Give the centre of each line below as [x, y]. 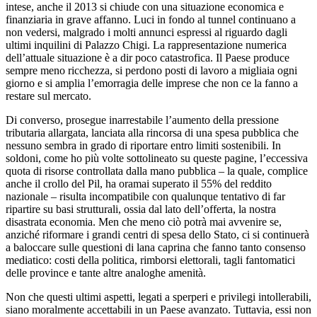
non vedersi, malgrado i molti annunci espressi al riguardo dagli [146, 32]
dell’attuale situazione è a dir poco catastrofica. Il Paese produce [148, 57]
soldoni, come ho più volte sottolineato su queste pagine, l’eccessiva [157, 158]
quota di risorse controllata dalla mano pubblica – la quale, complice [157, 171]
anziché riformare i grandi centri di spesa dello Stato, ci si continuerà [157, 234]
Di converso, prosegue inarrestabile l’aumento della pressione [142, 120]
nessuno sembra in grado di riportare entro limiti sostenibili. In [143, 145]
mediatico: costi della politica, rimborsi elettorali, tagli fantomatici [150, 260]
